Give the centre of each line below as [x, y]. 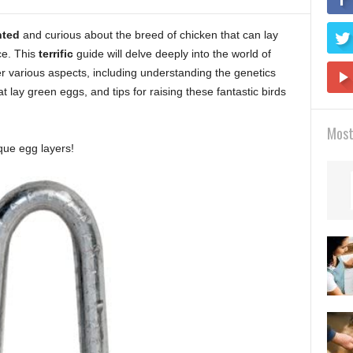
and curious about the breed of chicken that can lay [149, 35]
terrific [56, 54]
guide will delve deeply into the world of [172, 54]
